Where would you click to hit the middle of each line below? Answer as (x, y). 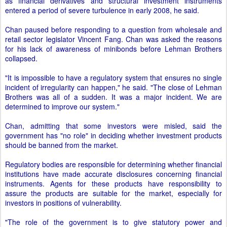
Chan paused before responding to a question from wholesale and (113, 29)
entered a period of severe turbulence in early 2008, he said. (102, 10)
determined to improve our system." (62, 106)
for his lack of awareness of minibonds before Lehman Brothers (113, 49)
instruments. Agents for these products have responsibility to (113, 183)
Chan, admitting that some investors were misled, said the (113, 126)
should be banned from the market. (62, 145)
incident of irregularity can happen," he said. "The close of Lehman (113, 87)
